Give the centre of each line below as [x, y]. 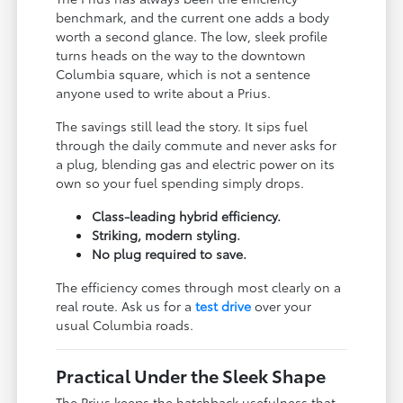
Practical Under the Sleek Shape [191, 375]
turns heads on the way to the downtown [181, 54]
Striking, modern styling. [166, 234]
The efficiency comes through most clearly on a [199, 287]
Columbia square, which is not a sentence [184, 73]
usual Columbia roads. [125, 324]
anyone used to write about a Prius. [164, 92]
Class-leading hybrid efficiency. [187, 215]
